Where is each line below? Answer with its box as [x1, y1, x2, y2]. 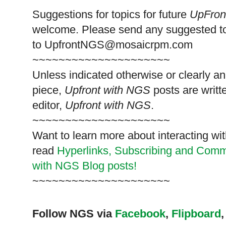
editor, [32, 98, 62, 111]
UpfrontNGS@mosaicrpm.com [44, 38, 193, 51]
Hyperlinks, [57, 144, 111, 157]
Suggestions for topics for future [32, 8, 187, 21]
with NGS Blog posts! [32, 159, 137, 172]
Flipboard [172, 207, 221, 220]
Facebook [115, 207, 165, 220]
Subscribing [115, 144, 172, 157]
